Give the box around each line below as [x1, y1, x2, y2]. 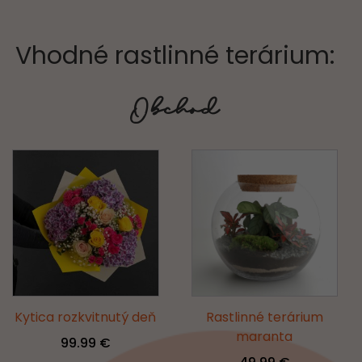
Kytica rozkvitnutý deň [15, 307, 157, 326]
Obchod [131, 97, 219, 127]
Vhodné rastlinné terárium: [15, 39, 335, 74]
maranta [236, 326, 293, 346]
